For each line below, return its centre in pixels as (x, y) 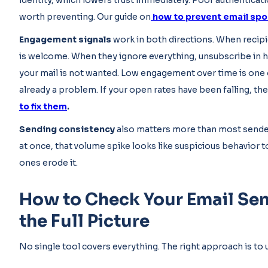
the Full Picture (84, 221)
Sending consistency (67, 129)
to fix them (43, 106)
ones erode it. (48, 163)
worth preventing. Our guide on (85, 17)
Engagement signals (65, 39)
